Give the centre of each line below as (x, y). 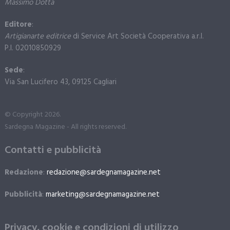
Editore (18, 25)
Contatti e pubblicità (53, 151)
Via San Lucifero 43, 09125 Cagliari (60, 82)
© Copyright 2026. (32, 115)
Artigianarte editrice (37, 37)
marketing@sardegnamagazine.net (102, 195)
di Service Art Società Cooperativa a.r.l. (137, 37)
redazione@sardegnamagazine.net (103, 173)
